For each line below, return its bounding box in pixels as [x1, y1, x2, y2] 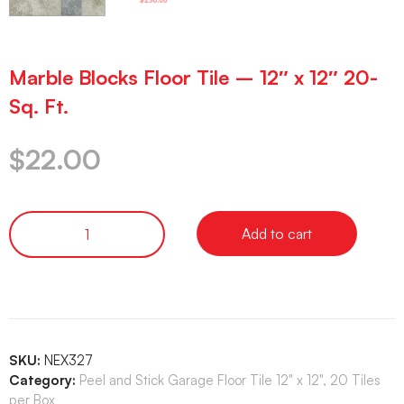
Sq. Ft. [9, 94, 69, 119]
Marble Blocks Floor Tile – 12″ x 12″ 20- [9, 65, 378, 90]
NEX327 [44, 351, 93, 369]
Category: [9, 371, 76, 389]
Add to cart [242, 224, 312, 243]
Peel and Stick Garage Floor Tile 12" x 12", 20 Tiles [79, 371, 381, 389]
